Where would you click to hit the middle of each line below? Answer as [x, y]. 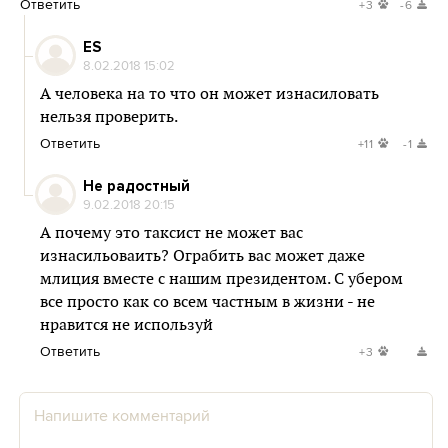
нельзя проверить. [109, 117]
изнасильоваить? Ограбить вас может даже [202, 256]
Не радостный [136, 186]
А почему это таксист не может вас [171, 233]
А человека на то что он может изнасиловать [209, 94]
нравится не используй [126, 325]
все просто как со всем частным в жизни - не [207, 302]
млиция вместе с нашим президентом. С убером [221, 279]
